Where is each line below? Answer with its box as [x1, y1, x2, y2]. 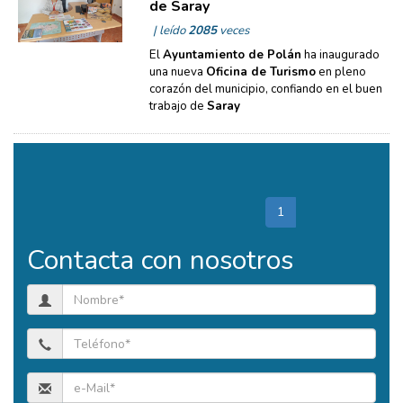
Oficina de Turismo [205, 64, 316, 80]
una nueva [148, 64, 206, 80]
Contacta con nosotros [27, 242, 293, 279]
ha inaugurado [300, 47, 380, 63]
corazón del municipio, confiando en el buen [148, 81, 382, 97]
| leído [152, 22, 188, 39]
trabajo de [148, 98, 207, 114]
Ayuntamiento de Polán [162, 47, 301, 63]
